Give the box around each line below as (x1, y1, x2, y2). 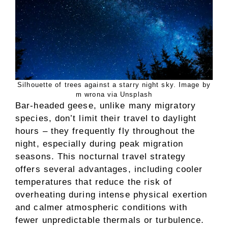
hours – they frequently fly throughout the (15, 126, 195, 136)
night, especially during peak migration (15, 138, 183, 149)
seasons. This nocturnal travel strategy (15, 151, 186, 161)
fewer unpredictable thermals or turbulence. (15, 215, 205, 225)
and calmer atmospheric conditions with (15, 202, 187, 212)
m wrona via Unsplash (76, 90, 152, 98)
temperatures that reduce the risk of (15, 177, 172, 187)
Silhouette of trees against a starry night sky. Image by (17, 80, 211, 89)
